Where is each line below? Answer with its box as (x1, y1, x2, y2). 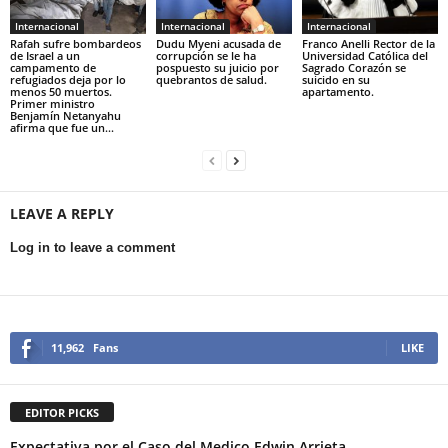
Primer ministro (10, 95, 95, 111)
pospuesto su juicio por (155, 59, 279, 75)
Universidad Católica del (301, 47, 428, 63)
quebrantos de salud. (155, 71, 267, 87)
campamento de (10, 59, 96, 75)
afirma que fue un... (10, 119, 114, 135)
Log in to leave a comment (10, 239, 175, 255)
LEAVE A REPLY (10, 203, 114, 223)
